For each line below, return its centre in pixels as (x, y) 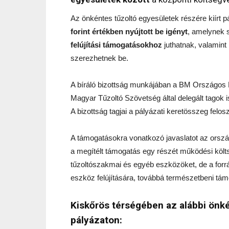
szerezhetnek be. (99, 58)
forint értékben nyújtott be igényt (129, 31)
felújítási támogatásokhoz (116, 44)
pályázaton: (96, 220)
